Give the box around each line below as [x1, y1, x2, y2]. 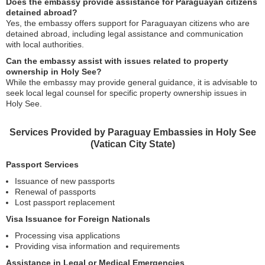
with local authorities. [6, 40, 84, 49]
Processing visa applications [15, 231, 120, 240]
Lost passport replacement [15, 198, 115, 207]
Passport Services [6, 160, 79, 169]
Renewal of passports [15, 187, 96, 196]
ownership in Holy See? [6, 67, 102, 76]
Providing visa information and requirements [15, 241, 180, 251]
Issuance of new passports [15, 176, 115, 186]
